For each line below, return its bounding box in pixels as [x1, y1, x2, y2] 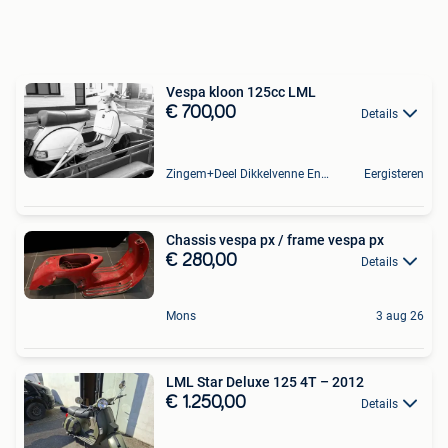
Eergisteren [364, 166, 424, 181]
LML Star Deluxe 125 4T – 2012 [166, 374, 364, 391]
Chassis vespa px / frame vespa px [166, 231, 384, 248]
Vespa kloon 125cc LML [166, 83, 316, 100]
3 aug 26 [376, 309, 424, 324]
